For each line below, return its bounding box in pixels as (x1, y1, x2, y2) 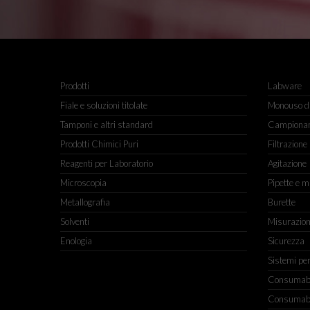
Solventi (60, 216, 89, 227)
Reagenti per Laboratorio (60, 158, 153, 169)
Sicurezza (268, 235, 304, 246)
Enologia (60, 235, 92, 246)
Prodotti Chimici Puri (60, 138, 138, 149)
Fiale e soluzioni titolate (60, 100, 147, 111)
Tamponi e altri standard (60, 119, 153, 130)
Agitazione (268, 158, 307, 169)
